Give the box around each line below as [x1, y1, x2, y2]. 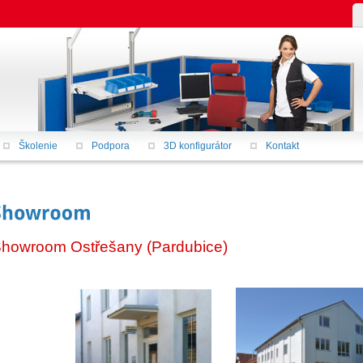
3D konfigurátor [164, 140, 232, 152]
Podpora [92, 140, 130, 152]
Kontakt [266, 140, 299, 152]
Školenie [19, 140, 58, 152]
